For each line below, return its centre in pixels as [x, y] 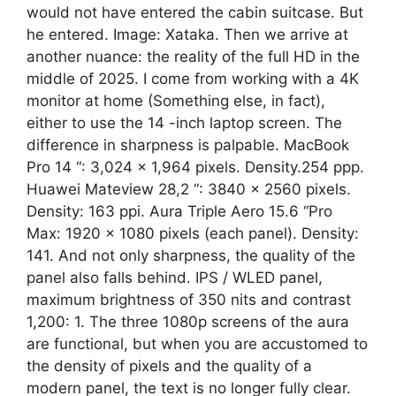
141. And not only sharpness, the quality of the [191, 255]
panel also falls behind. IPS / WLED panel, [175, 277]
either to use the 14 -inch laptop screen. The [184, 122]
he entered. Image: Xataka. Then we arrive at [187, 34]
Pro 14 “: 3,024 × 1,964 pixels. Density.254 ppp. [195, 167]
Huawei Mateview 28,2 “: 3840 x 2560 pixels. [189, 189]
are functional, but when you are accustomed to [197, 343]
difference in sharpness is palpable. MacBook [188, 145]
